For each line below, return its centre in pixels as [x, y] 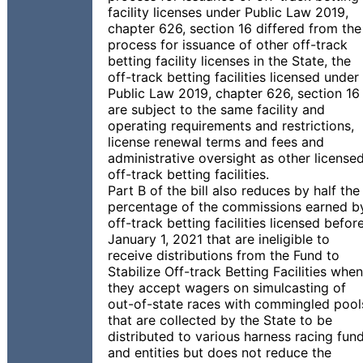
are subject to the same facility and [216, 109]
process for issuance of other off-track [228, 45]
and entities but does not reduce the [220, 352]
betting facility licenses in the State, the [229, 61]
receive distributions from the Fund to [224, 255]
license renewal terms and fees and [216, 142]
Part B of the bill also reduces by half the [234, 190]
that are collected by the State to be [220, 320]
